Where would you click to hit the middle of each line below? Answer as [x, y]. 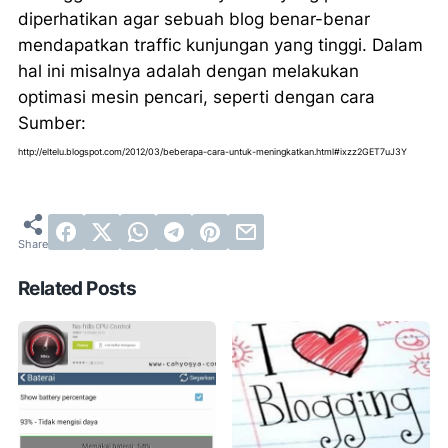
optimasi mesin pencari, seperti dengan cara [196, 97]
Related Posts [77, 289]
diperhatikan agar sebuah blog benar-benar [194, 19]
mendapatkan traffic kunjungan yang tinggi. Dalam [220, 45]
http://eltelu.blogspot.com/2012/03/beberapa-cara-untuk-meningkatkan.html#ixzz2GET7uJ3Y [212, 152]
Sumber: [52, 123]
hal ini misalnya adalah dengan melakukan [188, 71]
